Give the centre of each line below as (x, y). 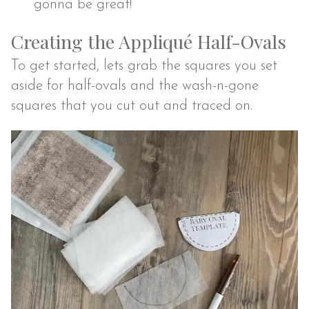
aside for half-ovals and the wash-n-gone (135, 86)
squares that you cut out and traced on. (132, 106)
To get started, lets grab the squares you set (144, 66)
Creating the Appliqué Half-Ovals (149, 41)
